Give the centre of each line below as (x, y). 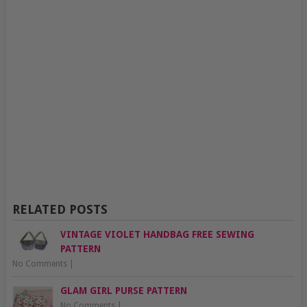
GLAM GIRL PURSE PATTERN (123, 291)
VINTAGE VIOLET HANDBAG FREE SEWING (157, 235)
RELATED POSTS (60, 210)
